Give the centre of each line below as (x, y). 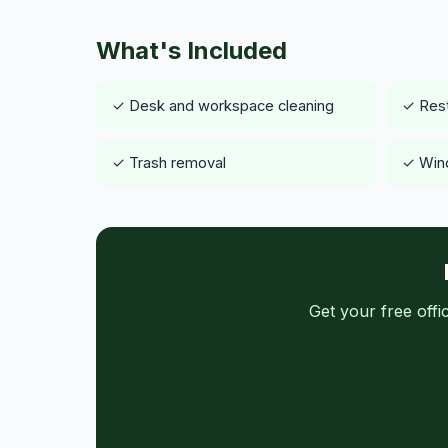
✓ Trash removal (169, 162)
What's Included (191, 51)
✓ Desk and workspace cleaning (223, 105)
